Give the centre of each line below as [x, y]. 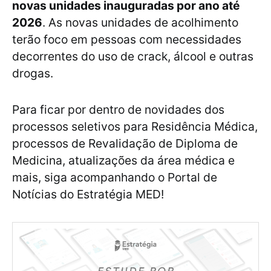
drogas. [33, 73]
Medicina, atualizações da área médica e [123, 161]
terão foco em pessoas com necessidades [127, 40]
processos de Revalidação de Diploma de [125, 144]
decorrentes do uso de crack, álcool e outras [133, 57]
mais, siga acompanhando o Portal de [115, 178]
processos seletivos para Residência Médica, [135, 127]
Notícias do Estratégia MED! [88, 194]
